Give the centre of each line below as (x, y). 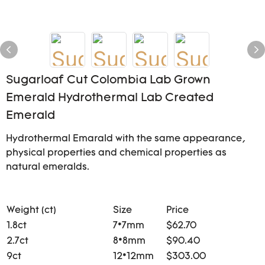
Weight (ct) (31, 211)
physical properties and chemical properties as (116, 153)
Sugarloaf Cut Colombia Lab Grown (108, 80)
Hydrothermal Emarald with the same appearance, (126, 139)
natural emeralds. (48, 167)
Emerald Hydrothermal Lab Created (110, 98)
